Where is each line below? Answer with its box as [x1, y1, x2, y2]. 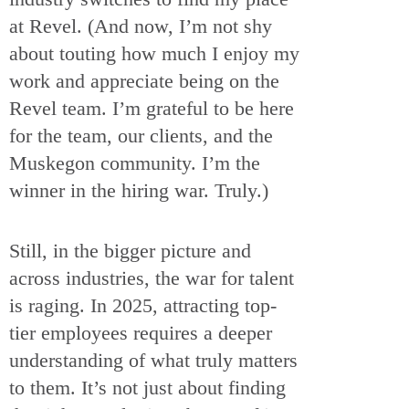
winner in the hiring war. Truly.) [9, 179, 274, 202]
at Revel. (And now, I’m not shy [9, 15, 272, 37]
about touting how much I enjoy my [9, 42, 299, 65]
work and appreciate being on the [9, 69, 279, 92]
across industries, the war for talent [9, 266, 294, 289]
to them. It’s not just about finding [9, 375, 286, 399]
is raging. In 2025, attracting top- [9, 293, 277, 317]
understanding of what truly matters [9, 348, 298, 372]
